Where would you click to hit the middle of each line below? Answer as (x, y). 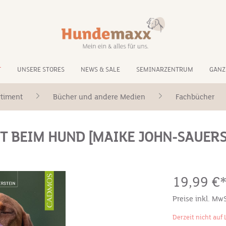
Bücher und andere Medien (99, 97)
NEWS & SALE (100, 70)
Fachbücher (195, 97)
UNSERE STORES (41, 70)
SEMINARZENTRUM (165, 70)
